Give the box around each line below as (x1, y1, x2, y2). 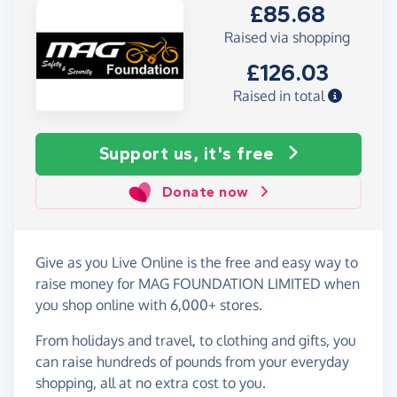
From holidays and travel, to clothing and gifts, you (35, 331, 356, 349)
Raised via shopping (224, 28, 350, 47)
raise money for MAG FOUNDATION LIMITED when (35, 274, 360, 292)
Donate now (161, 183, 249, 200)
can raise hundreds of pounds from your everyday (35, 352, 349, 370)
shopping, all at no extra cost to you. (35, 373, 266, 392)
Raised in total (232, 87, 328, 105)
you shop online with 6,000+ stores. (35, 295, 262, 314)
